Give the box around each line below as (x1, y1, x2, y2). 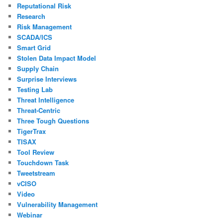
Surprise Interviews (17, 74, 77, 84)
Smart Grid (17, 42, 51, 52)
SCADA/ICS (17, 32, 53, 42)
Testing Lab (17, 84, 53, 94)
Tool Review (17, 147, 55, 157)
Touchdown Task (17, 157, 69, 167)
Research (17, 11, 46, 21)
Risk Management (17, 21, 72, 31)
